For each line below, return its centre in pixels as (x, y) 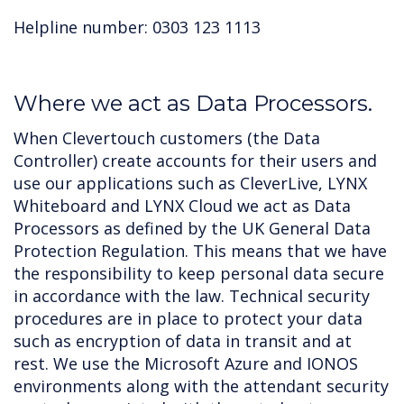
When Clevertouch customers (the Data (167, 138)
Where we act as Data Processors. (193, 103)
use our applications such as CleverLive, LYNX (190, 183)
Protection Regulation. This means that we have (200, 251)
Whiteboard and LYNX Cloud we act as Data (182, 206)
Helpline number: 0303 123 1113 (144, 27)
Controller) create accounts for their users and (195, 161)
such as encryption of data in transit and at (183, 341)
